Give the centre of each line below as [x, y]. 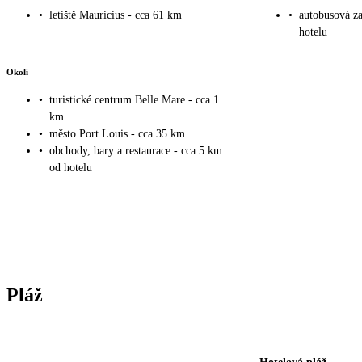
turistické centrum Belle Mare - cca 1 [134, 100]
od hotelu [71, 168]
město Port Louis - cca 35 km [117, 134]
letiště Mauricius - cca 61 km [116, 15]
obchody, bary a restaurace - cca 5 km [136, 151]
